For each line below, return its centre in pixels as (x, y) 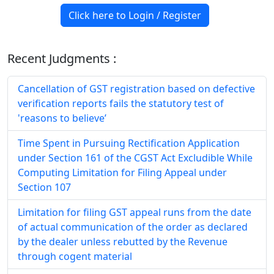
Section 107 (44, 187)
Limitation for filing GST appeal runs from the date (135, 212)
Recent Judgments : (62, 58)
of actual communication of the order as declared (133, 227)
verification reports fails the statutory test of (121, 103)
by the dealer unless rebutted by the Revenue (123, 242)
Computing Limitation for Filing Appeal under (122, 172)
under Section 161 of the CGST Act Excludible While (135, 158)
